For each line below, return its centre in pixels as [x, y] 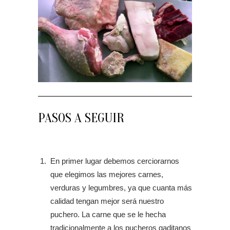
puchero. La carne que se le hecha [108, 214]
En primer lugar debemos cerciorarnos [115, 161]
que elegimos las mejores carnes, [107, 174]
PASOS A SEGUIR [81, 118]
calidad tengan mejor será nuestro [107, 201]
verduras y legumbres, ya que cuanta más [121, 188]
